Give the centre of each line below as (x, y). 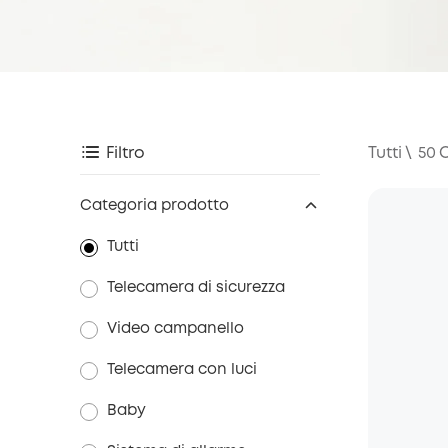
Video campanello (175, 329)
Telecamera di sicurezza (196, 288)
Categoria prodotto (154, 206)
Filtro (125, 153)
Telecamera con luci (182, 370)
